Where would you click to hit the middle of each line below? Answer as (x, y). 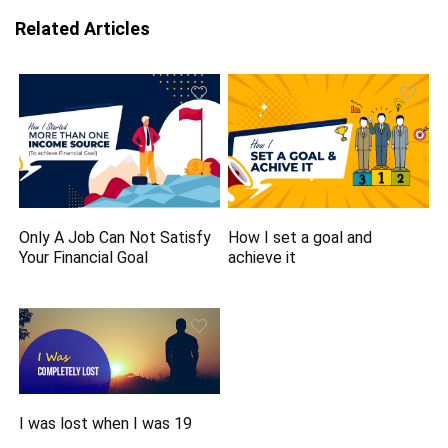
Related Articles (82, 29)
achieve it (262, 258)
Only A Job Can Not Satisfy (115, 238)
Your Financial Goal (84, 258)
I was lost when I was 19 (106, 423)
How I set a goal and (300, 238)
